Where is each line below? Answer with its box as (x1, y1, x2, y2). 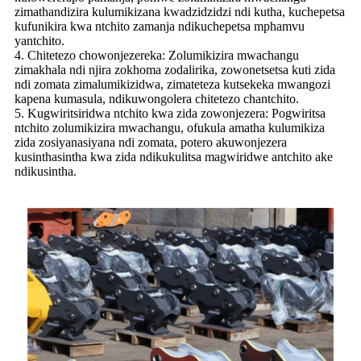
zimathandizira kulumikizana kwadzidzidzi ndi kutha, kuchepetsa (15, 5, 345, 19)
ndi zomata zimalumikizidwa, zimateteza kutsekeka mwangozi (15, 77, 330, 92)
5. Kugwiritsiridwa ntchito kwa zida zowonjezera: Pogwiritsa (15, 106, 326, 121)
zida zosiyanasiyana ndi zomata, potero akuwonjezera (15, 135, 287, 150)
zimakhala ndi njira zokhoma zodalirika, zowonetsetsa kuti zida (15, 63, 335, 77)
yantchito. (15, 34, 64, 48)
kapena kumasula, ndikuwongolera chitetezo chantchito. (15, 92, 299, 106)
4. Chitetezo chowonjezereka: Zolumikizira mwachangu (15, 48, 299, 63)
